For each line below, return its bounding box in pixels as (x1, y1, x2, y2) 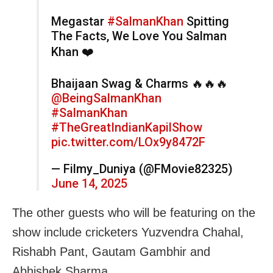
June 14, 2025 (51, 176, 127, 191)
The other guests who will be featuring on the (12, 206, 255, 220)
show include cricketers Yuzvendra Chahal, (12, 225, 244, 239)
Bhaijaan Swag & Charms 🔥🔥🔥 (51, 76, 228, 91)
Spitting (183, 14, 229, 29)
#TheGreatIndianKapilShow (51, 120, 202, 135)
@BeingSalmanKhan (51, 91, 161, 106)
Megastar (51, 14, 107, 29)
